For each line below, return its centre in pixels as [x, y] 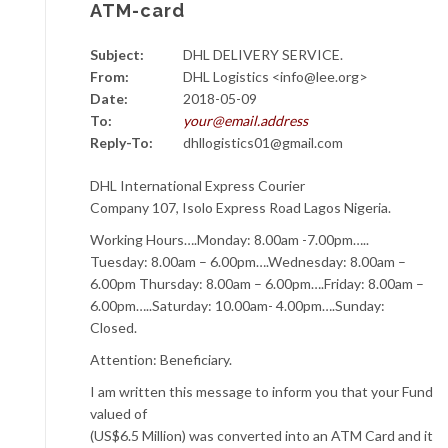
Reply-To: [124, 142]
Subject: [117, 54]
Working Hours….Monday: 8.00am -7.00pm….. [229, 239]
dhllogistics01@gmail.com [263, 142]
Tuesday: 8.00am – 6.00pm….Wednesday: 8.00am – [248, 261]
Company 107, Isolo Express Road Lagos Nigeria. [240, 207]
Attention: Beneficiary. [161, 359]
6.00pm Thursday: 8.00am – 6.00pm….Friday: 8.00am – [257, 283]
